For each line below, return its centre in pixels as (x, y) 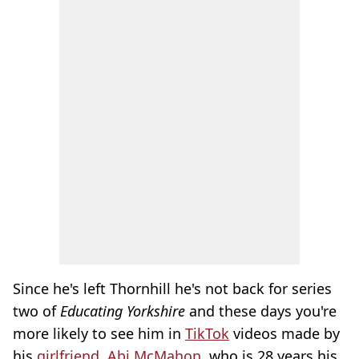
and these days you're (261, 311)
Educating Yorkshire (123, 311)
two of (36, 311)
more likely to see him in (99, 333)
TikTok (207, 333)
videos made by (284, 333)
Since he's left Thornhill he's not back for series (172, 288)
